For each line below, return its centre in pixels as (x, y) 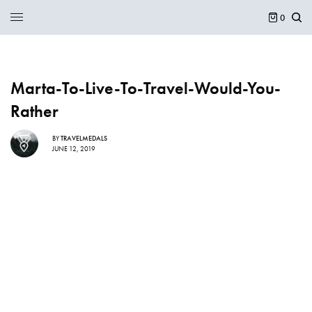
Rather (34, 111)
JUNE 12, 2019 (74, 148)
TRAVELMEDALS (84, 138)
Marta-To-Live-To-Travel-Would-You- (146, 88)
